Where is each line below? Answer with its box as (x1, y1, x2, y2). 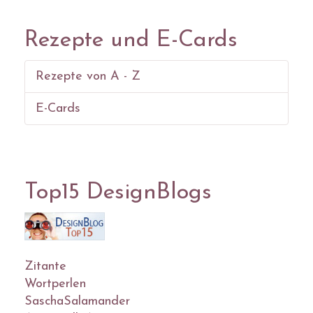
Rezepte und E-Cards (24, 29, 238, 52)
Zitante (24, 259, 66, 273)
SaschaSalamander (24, 294, 130, 308)
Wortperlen (24, 277, 86, 291)
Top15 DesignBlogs (24, 182, 212, 204)
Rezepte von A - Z (36, 70, 140, 83)
